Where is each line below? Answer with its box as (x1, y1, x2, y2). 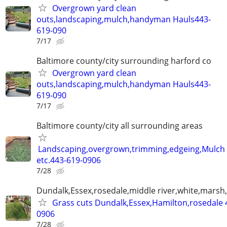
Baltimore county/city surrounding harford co (36, 55, 211, 67)
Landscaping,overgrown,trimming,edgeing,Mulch (38, 143, 225, 155)
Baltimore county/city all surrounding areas (36, 120, 203, 132)
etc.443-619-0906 (36, 155, 101, 166)
